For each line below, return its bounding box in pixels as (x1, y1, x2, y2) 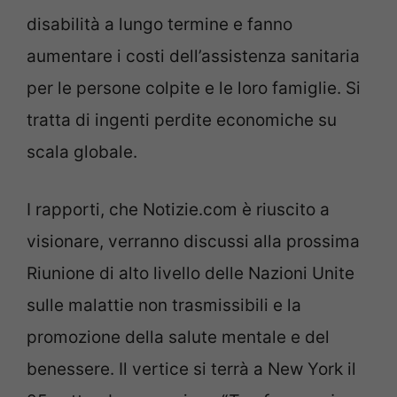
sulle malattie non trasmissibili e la (27, 294, 301, 315)
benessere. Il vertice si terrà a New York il (27, 358, 356, 379)
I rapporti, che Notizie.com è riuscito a (27, 198, 330, 220)
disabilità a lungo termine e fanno (27, 14, 292, 35)
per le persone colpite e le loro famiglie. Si (27, 78, 361, 99)
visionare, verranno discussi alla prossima (27, 230, 360, 252)
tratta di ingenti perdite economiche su (27, 110, 337, 131)
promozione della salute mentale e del (27, 326, 330, 347)
